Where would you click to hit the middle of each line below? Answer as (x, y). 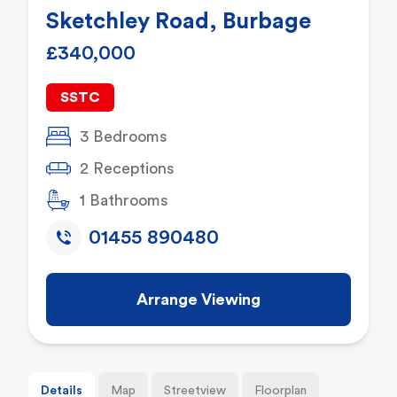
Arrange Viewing (198, 300)
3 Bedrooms (124, 137)
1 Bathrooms (124, 201)
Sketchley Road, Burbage (179, 22)
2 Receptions (127, 169)
